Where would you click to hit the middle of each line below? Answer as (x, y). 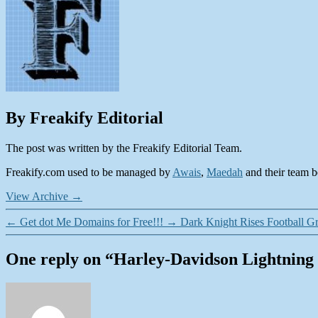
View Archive (38, 196)
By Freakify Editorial (84, 117)
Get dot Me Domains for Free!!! (92, 221)
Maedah (225, 172)
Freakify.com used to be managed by (89, 172)
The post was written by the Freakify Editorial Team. (124, 148)
